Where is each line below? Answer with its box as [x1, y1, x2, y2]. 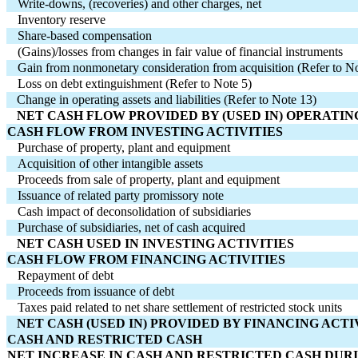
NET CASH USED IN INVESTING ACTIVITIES [7, 237, 294, 251]
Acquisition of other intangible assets [18, 157, 204, 171]
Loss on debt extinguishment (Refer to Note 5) [18, 77, 253, 91]
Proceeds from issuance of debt [18, 284, 175, 299]
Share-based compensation [18, 29, 153, 43]
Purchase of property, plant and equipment [18, 141, 231, 155]
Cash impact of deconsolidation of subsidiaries [18, 205, 252, 219]
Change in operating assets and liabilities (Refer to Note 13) [7, 93, 316, 107]
